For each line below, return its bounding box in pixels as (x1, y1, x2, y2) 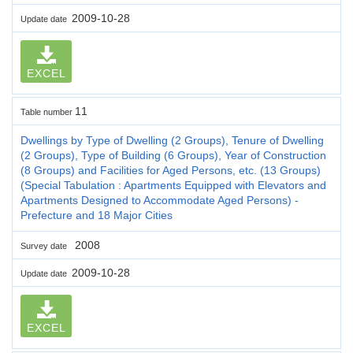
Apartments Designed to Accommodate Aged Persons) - (20, 193, 299, 206)
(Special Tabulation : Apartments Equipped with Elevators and (20, 178, 326, 191)
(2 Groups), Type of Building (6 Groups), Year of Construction (20, 148, 326, 162)
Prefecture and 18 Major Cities (20, 208, 173, 221)
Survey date (20, 240, 72, 251)
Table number (20, 106, 75, 117)
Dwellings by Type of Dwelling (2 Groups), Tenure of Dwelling (20, 133, 324, 147)
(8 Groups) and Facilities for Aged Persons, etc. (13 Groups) (20, 163, 321, 176)
